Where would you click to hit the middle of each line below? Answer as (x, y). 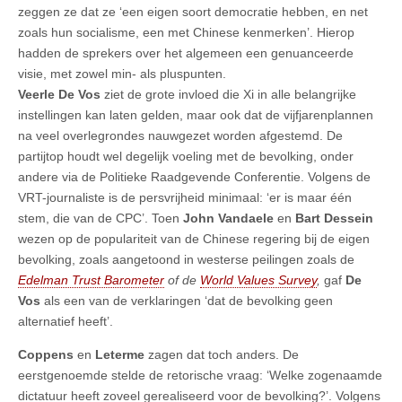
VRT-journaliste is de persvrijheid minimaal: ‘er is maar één (185, 198)
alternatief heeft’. (66, 322)
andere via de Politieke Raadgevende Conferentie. (161, 177)
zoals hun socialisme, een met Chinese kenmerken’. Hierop (186, 33)
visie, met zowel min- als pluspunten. (122, 74)
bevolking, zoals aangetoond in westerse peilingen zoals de (186, 260)
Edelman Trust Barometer (91, 280)
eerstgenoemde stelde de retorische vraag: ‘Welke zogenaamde (200, 376)
